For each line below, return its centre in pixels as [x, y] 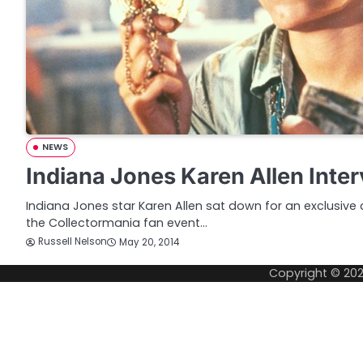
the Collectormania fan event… [117, 223]
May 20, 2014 [149, 242]
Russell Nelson [73, 242]
